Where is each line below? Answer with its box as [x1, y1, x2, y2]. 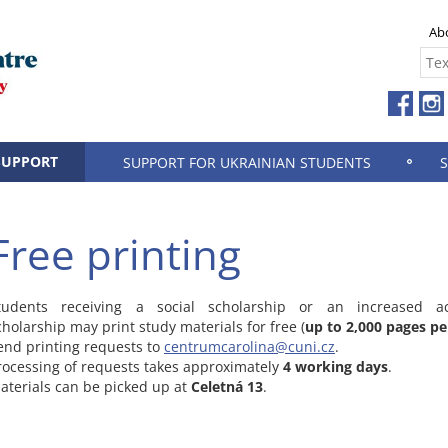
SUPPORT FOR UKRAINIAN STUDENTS [123, 153, 371, 172]
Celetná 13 [191, 377, 263, 396]
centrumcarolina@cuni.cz [164, 337, 335, 356]
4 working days [283, 357, 388, 376]
